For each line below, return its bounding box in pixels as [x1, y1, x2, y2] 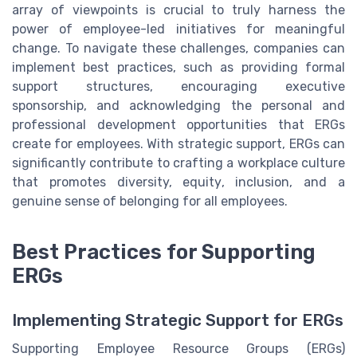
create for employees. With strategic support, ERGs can [12, 136, 345, 152]
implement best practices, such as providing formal [12, 60, 345, 76]
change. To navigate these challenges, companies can [12, 41, 345, 57]
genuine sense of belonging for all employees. [12, 194, 288, 210]
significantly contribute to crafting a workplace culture [12, 155, 345, 171]
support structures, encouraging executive [12, 79, 345, 95]
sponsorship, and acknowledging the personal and [12, 98, 345, 114]
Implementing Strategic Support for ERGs [12, 311, 343, 331]
